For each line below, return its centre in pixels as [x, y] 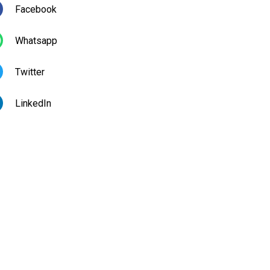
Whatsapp [36, 40]
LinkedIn [33, 103]
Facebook [36, 9]
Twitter [30, 72]
